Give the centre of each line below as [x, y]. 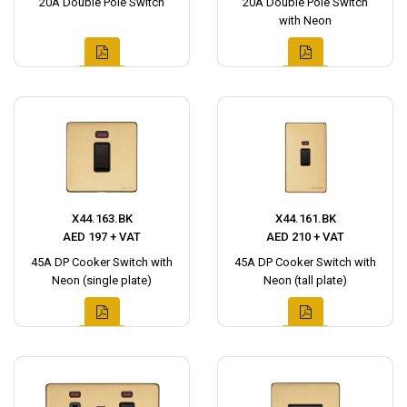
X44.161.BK [305, 218]
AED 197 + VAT [102, 236]
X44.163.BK [102, 218]
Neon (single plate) [102, 280]
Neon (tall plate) [305, 280]
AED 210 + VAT [305, 236]
